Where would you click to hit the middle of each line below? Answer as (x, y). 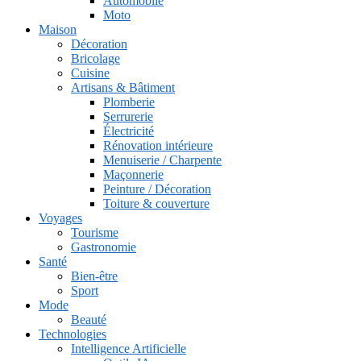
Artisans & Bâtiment (123, 87)
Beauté (89, 319)
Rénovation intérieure (158, 145)
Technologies (73, 334)
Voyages (60, 218)
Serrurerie (128, 116)
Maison (58, 29)
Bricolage (95, 58)
